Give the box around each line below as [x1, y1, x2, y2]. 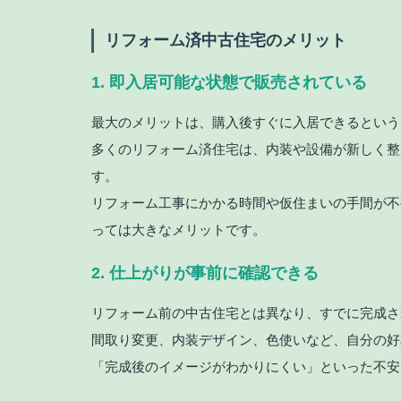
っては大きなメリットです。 [91, 222, 266, 238]
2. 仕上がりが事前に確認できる [91, 264, 319, 283]
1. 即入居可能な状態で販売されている [91, 73, 367, 92]
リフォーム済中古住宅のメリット [105, 31, 346, 50]
